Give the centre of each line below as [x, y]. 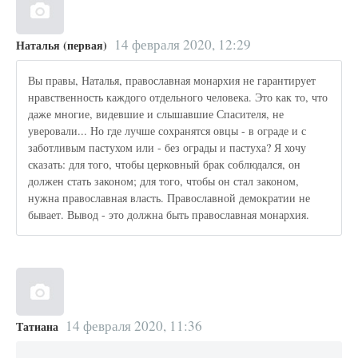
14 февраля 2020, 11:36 [133, 325]
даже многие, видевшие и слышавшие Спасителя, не [156, 114]
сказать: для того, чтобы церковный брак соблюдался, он [165, 165]
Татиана [37, 326]
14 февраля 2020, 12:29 [182, 44]
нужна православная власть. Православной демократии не [169, 198]
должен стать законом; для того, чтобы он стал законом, [164, 181]
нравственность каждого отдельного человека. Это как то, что [178, 97]
